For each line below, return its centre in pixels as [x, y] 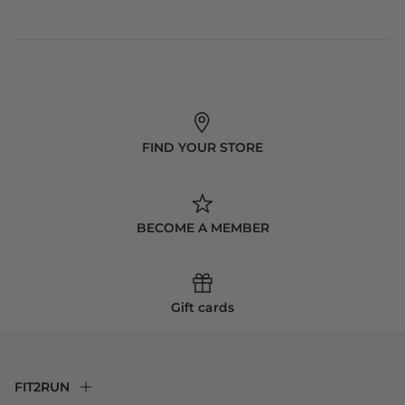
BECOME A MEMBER [202, 227]
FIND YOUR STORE [202, 148]
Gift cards [202, 307]
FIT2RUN [42, 386]
